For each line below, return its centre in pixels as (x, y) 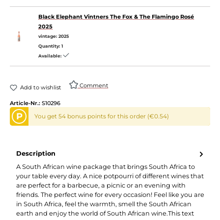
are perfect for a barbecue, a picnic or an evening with (101, 185)
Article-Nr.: (26, 103)
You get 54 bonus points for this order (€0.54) (102, 116)
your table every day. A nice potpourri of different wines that (110, 176)
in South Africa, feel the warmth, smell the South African (104, 204)
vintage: (48, 36)
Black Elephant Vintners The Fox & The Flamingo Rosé (116, 16)
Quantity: (50, 46)
